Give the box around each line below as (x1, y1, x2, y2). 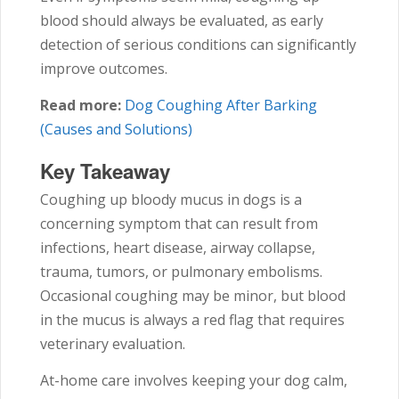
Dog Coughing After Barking (125, 95, 317, 116)
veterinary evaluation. (40, 334, 185, 354)
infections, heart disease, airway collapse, (40, 238, 315, 258)
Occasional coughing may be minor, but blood (40, 286, 346, 306)
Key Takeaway (40, 157, 170, 186)
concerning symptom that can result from (40, 214, 318, 234)
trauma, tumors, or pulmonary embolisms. (40, 262, 322, 282)
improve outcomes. (40, 59, 167, 79)
